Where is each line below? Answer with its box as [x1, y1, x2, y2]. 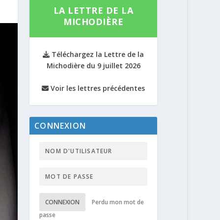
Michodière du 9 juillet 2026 [46, 61, 140, 70]
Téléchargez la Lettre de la [50, 50, 144, 59]
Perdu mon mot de [92, 198, 144, 206]
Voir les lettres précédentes [49, 83, 145, 93]
